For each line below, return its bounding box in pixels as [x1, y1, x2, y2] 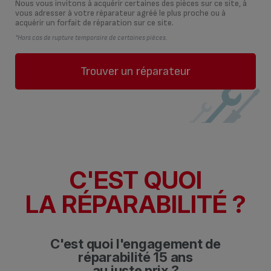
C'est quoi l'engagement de [50, 236, 221, 252]
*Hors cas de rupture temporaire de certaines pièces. [15, 34, 168, 42]
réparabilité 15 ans [78, 249, 193, 265]
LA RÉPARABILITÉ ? [25, 189, 246, 219]
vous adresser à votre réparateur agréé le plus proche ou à [15, 8, 226, 18]
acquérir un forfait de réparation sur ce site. [15, 18, 174, 28]
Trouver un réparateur [80, 64, 191, 79]
